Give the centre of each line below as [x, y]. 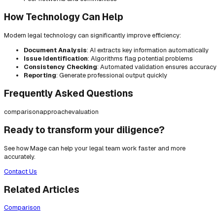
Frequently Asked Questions [69, 94]
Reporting [40, 75]
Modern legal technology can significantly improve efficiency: [92, 36]
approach [54, 111]
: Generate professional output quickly [112, 75]
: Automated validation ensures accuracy [157, 67]
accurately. [20, 156]
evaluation [83, 111]
